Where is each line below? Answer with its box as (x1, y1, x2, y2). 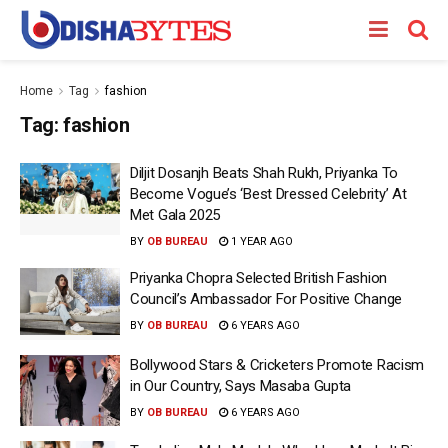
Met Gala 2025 (130, 206, 221, 224)
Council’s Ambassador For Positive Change (130, 290, 402, 308)
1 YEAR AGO (228, 235, 293, 248)
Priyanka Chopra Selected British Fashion (130, 269, 387, 287)
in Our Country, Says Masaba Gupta (130, 376, 352, 395)
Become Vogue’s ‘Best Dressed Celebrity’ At (130, 185, 407, 203)
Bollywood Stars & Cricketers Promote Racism (130, 355, 425, 374)
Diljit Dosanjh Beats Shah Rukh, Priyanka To (130, 164, 399, 182)
